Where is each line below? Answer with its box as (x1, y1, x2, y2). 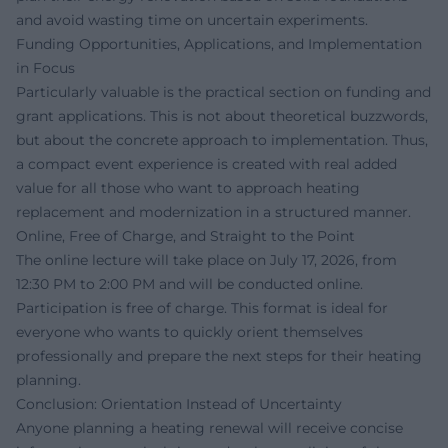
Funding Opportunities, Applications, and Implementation (16, 35, 422, 54)
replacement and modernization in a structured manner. (16, 203, 411, 222)
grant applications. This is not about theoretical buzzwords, (16, 107, 428, 126)
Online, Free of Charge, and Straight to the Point (16, 227, 355, 246)
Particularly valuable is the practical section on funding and (16, 83, 431, 102)
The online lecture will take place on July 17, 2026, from (16, 251, 397, 270)
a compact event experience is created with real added (16, 155, 397, 174)
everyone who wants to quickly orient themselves (16, 323, 363, 342)
